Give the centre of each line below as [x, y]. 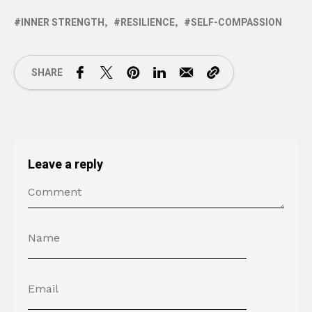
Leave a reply [65, 165]
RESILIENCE [148, 23]
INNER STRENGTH [63, 23]
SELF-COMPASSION [236, 23]
